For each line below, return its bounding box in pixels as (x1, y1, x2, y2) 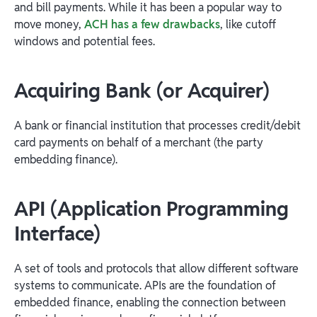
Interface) (14, 220, 100, 246)
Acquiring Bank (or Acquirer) (14, 77, 270, 103)
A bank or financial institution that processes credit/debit (14, 117, 301, 133)
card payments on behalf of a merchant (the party (14, 134, 263, 150)
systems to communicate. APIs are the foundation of (14, 277, 276, 293)
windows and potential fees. (14, 33, 158, 49)
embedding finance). (14, 151, 117, 167)
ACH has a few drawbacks (84, 16, 220, 32)
